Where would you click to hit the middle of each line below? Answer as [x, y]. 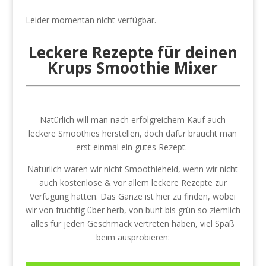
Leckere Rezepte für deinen [133, 52]
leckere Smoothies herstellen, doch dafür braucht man [133, 133]
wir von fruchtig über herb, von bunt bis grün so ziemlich [133, 210]
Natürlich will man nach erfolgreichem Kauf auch [133, 120]
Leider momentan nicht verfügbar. [91, 20]
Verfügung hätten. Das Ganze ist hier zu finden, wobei [133, 196]
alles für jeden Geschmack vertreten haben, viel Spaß [133, 224]
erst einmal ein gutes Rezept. [133, 147]
